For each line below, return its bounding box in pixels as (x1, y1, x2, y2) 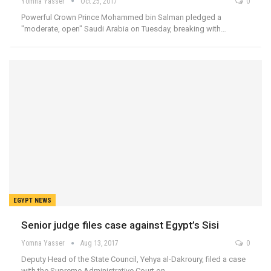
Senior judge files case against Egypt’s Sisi (21, 219, 219, 232)
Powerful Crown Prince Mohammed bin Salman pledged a (21, 12, 221, 22)
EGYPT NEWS (13, 197, 51, 205)
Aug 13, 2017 (80, 239, 119, 248)
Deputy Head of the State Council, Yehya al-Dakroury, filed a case (21, 255, 246, 264)
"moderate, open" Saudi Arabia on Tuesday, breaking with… (21, 24, 226, 33)
